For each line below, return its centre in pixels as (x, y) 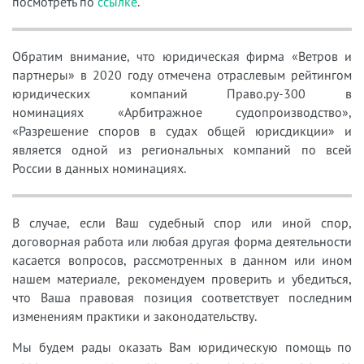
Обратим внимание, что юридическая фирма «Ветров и (182, 56)
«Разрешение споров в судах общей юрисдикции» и (182, 130)
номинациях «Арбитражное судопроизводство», (182, 112)
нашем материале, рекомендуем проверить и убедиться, (182, 278)
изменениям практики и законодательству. (134, 316)
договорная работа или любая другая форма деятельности (182, 241)
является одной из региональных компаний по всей (182, 149)
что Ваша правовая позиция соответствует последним (182, 297)
